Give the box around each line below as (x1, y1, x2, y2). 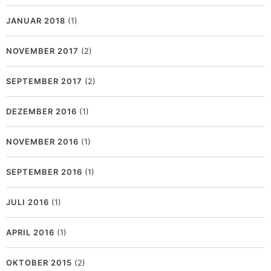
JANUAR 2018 (6, 16, 65, 26)
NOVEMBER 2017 (6, 46, 79, 56)
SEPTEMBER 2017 (6, 76, 82, 87)
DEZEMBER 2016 (6, 106, 77, 117)
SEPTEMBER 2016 (6, 167, 82, 177)
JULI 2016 (6, 197, 49, 207)
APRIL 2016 (6, 227, 54, 238)
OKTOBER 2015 (6, 258, 72, 268)
